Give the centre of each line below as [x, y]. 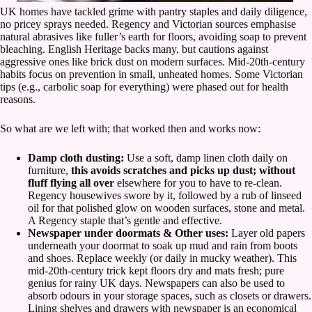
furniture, [49, 171]
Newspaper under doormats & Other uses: [130, 233]
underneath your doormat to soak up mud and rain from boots [163, 246]
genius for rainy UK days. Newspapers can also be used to [156, 283]
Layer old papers [268, 233]
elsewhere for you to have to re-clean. [200, 183]
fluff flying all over [72, 183]
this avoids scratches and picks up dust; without [183, 171]
